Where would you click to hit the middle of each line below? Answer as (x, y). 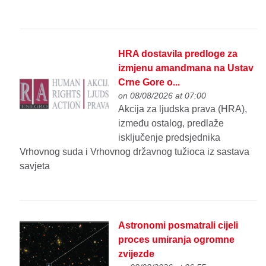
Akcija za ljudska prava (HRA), (183, 109)
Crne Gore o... (149, 82)
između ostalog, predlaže (171, 123)
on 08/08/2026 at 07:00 (162, 95)
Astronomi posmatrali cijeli (178, 226)
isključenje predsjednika (170, 137)
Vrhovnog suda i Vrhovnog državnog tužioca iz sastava (135, 151)
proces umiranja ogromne (177, 240)
